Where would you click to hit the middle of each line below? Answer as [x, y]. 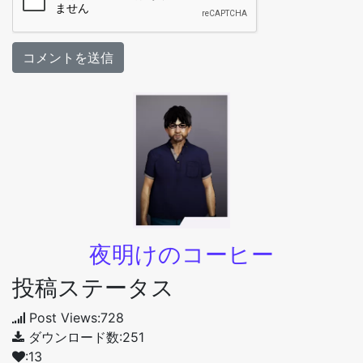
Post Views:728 [75, 317]
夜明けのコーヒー [181, 254]
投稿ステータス [93, 287]
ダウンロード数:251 [84, 337]
